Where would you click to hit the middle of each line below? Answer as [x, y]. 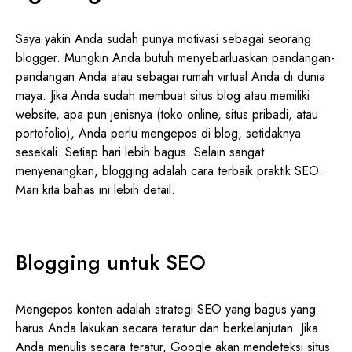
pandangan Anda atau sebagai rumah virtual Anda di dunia [170, 76]
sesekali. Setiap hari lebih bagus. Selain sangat [140, 152]
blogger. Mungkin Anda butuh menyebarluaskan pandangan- [175, 57]
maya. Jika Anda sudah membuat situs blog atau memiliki [163, 95]
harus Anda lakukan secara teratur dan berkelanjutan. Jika [167, 328]
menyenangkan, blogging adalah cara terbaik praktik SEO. [169, 170]
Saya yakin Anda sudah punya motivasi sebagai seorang [163, 38]
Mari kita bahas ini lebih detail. [95, 189]
